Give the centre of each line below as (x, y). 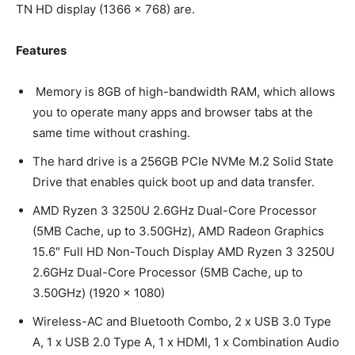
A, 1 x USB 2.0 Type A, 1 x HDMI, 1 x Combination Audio (186, 342)
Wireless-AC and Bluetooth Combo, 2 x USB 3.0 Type (182, 321)
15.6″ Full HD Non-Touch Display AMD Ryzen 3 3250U (183, 251)
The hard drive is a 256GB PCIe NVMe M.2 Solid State (183, 161)
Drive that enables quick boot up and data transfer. (174, 181)
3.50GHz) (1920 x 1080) (99, 292)
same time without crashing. (113, 132)
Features (41, 50)
